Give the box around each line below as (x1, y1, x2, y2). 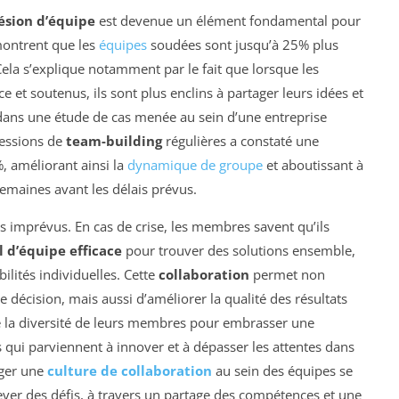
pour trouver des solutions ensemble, (122, 240, 355, 259)
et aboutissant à (263, 155, 363, 174)
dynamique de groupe (127, 155, 263, 174)
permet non (249, 265, 325, 283)
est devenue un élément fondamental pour (95, 11, 361, 29)
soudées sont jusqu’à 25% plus (147, 35, 338, 53)
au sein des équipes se (212, 361, 353, 379)
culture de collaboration (47, 361, 212, 379)
